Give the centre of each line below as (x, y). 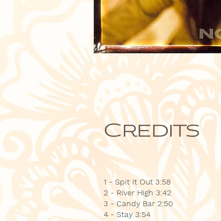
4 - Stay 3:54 (127, 214)
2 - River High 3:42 (137, 193)
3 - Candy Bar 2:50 (138, 203)
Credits (151, 133)
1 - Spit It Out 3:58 (137, 182)
